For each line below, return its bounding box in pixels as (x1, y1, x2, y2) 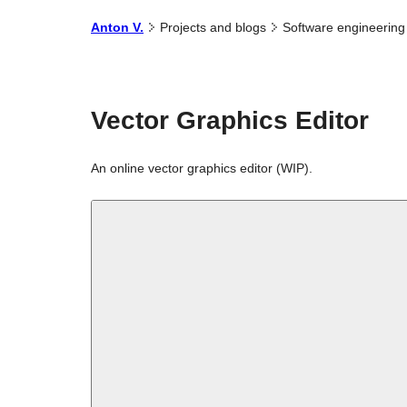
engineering (337, 20, 405, 35)
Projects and (160, 20, 232, 35)
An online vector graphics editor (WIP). (91, 161, 313, 175)
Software (283, 20, 333, 35)
